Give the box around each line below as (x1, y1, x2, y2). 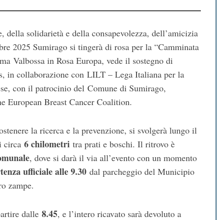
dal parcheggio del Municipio (86, 165, 194, 178)
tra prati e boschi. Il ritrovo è (70, 138, 175, 150)
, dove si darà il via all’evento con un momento (29, 152, 197, 164)
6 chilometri (24, 137, 70, 151)
